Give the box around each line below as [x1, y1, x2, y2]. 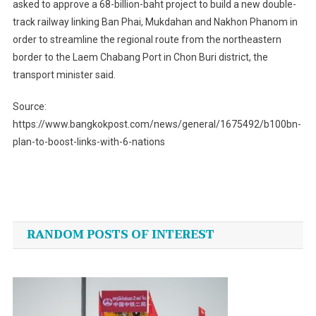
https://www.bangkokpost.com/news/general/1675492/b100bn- [12, 119, 301, 130]
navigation [11, 207, 137, 244]
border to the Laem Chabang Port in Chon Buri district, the [12, 51, 268, 63]
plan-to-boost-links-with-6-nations [12, 136, 165, 148]
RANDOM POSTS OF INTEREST [26, 225, 214, 245]
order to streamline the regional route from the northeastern [12, 34, 281, 46]
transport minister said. [12, 69, 116, 81]
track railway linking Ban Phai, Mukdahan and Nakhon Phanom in [12, 16, 298, 28]
